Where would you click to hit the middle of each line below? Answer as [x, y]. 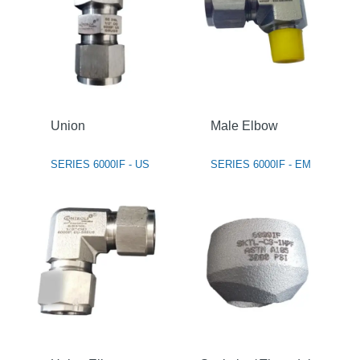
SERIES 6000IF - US [100, 164]
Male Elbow [244, 125]
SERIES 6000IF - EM [260, 164]
